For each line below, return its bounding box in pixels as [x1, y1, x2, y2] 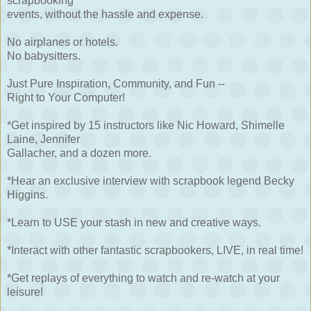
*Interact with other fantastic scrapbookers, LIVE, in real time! [7, 244, 303, 257]
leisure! [7, 286, 43, 299]
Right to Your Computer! [7, 92, 125, 104]
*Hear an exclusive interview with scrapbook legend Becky [7, 175, 294, 187]
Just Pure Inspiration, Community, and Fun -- [7, 78, 225, 90]
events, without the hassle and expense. [7, 8, 203, 21]
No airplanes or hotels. [7, 36, 118, 49]
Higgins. [7, 189, 48, 201]
